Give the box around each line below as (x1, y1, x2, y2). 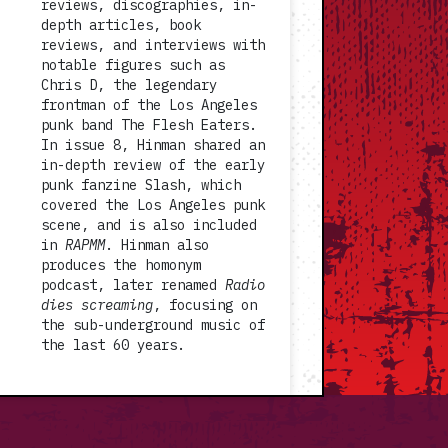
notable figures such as (41, 56, 225, 74)
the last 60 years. (41, 336, 185, 354)
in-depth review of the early (41, 156, 265, 174)
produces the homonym (41, 256, 201, 274)
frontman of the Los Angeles (41, 96, 257, 114)
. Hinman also (105, 236, 209, 254)
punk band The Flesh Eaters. (41, 116, 257, 134)
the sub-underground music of (41, 316, 265, 334)
